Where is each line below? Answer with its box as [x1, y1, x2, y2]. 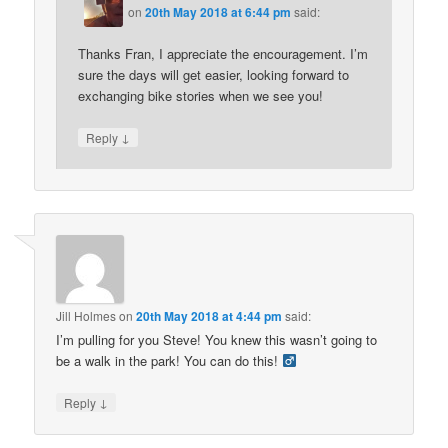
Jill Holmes [56, 306, 117, 324]
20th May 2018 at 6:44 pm [145, 2, 292, 21]
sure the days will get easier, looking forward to [78, 65, 350, 84]
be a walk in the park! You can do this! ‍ [56, 350, 283, 370]
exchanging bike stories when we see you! [78, 86, 324, 105]
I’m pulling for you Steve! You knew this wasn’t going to [56, 329, 378, 349]
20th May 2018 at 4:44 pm [136, 306, 283, 325]
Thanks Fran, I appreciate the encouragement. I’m [78, 44, 369, 63]
